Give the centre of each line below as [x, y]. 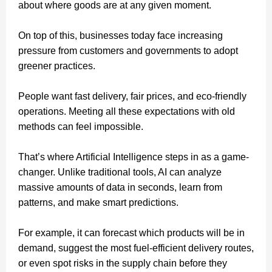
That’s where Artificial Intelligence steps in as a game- [134, 157]
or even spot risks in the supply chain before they [123, 263]
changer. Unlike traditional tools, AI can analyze [120, 172]
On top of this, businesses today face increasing [121, 35]
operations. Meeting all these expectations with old [127, 111]
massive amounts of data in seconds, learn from [120, 187]
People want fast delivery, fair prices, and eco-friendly [132, 96]
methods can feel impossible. [81, 126]
